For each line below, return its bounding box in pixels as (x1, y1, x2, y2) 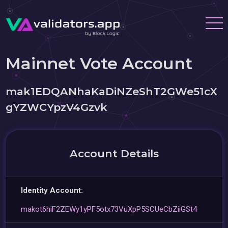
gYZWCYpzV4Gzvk (6, 101, 108, 113)
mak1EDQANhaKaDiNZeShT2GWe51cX (6, 85, 218, 98)
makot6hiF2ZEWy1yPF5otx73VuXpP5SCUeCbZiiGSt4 (21, 205, 197, 214)
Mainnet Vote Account (6, 53, 193, 73)
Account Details (69, 147, 159, 160)
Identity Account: (21, 186, 83, 195)
